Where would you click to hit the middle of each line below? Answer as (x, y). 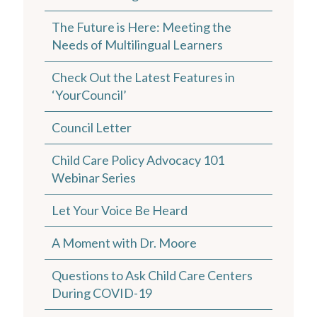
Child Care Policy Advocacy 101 (138, 160)
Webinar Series (94, 178)
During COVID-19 (102, 293)
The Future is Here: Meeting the (142, 27)
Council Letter (92, 128)
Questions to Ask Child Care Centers (152, 276)
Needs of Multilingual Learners (137, 45)
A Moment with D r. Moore (124, 243)
